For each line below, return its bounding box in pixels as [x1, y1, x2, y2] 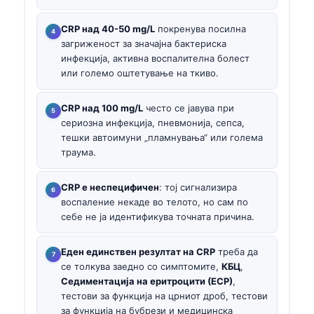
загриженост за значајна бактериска [61, 37, 226, 49]
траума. [61, 146, 96, 158]
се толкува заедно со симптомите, [61, 261, 221, 273]
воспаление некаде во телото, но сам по [61, 196, 248, 208]
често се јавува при [143, 102, 234, 114]
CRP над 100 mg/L [61, 102, 143, 114]
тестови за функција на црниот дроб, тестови [61, 290, 268, 302]
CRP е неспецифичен [61, 182, 159, 193]
